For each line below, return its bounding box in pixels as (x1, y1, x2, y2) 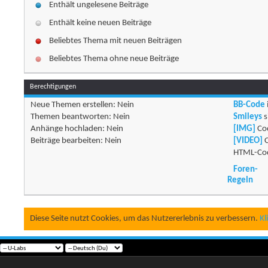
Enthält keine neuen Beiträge (49, 19, 152, 28)
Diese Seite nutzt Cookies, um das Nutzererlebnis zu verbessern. (30, 214, 260, 224)
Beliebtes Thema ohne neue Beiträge (49, 54, 179, 64)
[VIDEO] (233, 136, 263, 146)
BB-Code (233, 100, 265, 110)
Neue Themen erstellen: (31, 100, 118, 110)
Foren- (233, 165, 258, 175)
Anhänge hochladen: (31, 124, 107, 134)
